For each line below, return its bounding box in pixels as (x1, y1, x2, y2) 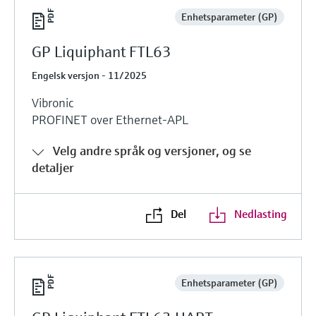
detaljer (32, 159, 74, 176)
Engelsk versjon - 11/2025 (32, 68, 147, 82)
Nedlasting (233, 206, 287, 221)
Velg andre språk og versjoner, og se (53, 142, 251, 159)
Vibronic (32, 94, 73, 111)
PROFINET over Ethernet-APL (32, 111, 188, 128)
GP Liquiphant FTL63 (32, 42, 171, 61)
